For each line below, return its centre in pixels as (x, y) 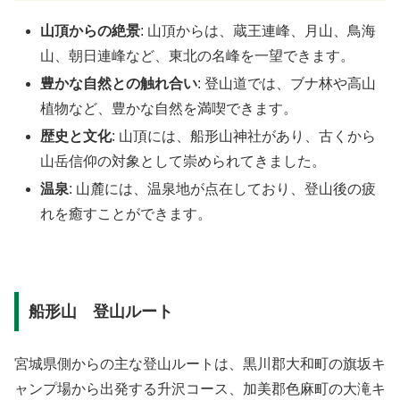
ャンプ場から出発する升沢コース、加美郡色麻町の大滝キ (200, 388)
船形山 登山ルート (100, 312)
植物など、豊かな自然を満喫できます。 (169, 109)
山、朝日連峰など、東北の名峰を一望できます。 (198, 55)
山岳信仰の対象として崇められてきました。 (183, 162)
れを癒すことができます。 (126, 214)
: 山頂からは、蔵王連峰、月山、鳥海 (258, 30)
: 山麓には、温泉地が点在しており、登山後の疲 (223, 189)
